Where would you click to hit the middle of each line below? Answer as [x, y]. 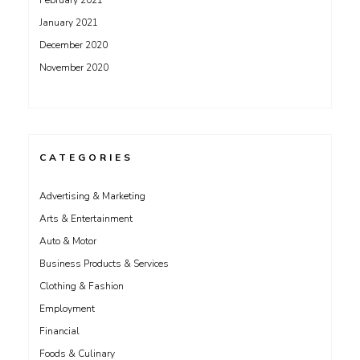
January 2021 [69, 22]
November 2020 [74, 67]
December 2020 [74, 45]
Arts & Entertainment [86, 219]
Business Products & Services [104, 264]
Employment [67, 309]
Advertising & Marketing [92, 196]
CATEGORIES [86, 157]
